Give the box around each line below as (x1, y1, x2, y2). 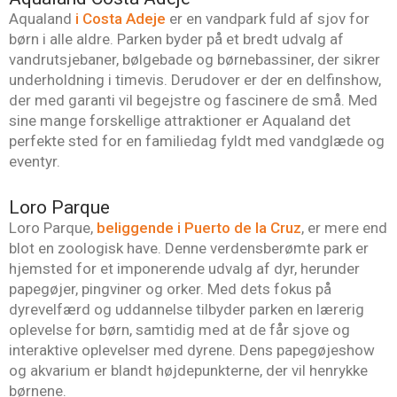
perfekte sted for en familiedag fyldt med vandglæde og (9, 131, 385, 150)
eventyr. (9, 152, 60, 170)
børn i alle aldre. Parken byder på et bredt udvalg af (9, 29, 344, 48)
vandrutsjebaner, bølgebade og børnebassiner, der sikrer (9, 50, 380, 68)
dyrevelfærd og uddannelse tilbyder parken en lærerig (9, 300, 364, 319)
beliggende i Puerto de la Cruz (97, 219, 301, 237)
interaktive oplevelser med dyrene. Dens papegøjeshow (9, 341, 375, 360)
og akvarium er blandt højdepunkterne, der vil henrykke (9, 362, 368, 380)
